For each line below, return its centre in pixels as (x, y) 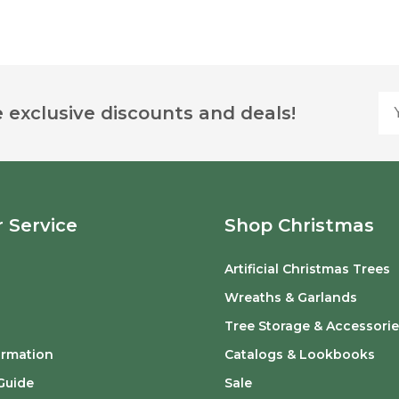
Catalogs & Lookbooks (299, 355)
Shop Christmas (299, 226)
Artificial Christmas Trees (307, 269)
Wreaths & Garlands (290, 298)
